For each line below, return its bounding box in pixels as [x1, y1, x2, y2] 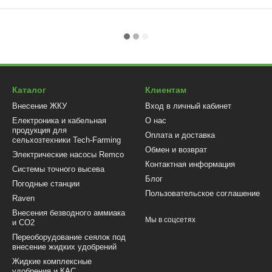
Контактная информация [145, 160, 235, 169]
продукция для [12, 126, 67, 135]
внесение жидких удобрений [12, 242, 117, 251]
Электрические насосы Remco [12, 150, 124, 159]
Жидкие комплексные [12, 257, 92, 266]
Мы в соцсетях [145, 216, 195, 224]
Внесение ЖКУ [12, 101, 67, 110]
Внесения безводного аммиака [12, 208, 125, 217]
